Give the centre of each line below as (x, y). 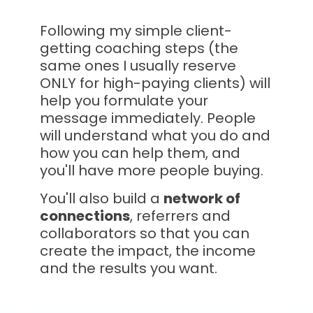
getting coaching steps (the (139, 48)
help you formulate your (124, 100)
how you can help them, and (140, 153)
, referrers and (181, 216)
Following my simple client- (136, 30)
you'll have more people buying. (152, 170)
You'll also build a (102, 198)
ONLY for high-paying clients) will (155, 83)
